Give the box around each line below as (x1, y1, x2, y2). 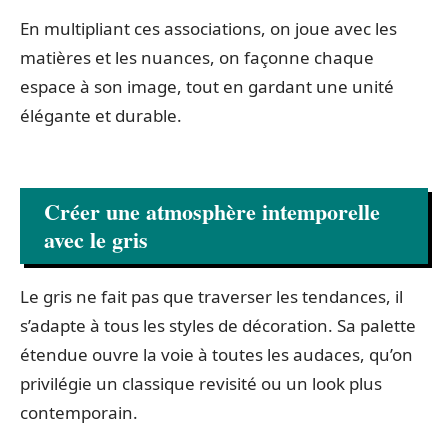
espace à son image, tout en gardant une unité (20, 74, 394, 98)
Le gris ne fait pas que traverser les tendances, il (20, 285, 403, 308)
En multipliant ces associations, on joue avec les (20, 16, 397, 40)
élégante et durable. (20, 103, 182, 127)
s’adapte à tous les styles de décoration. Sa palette (20, 314, 416, 337)
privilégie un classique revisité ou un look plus (20, 372, 382, 395)
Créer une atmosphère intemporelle (44, 195, 380, 228)
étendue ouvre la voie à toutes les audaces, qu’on (20, 343, 413, 366)
